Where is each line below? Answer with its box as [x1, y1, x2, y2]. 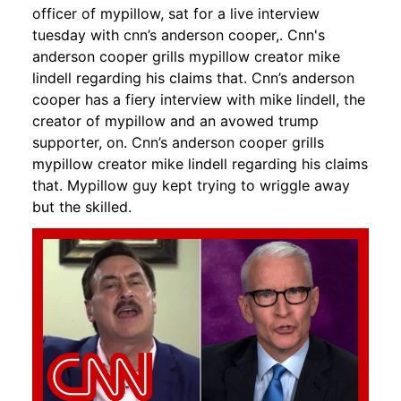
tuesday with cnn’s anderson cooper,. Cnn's [32, 25, 325, 44]
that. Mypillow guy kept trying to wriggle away [32, 175, 350, 194]
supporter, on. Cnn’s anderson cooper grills [32, 132, 324, 151]
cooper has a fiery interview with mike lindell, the [32, 90, 365, 108]
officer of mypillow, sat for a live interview [32, 4, 320, 22]
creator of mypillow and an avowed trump [32, 111, 319, 130]
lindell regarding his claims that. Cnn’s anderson [32, 68, 354, 87]
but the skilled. [32, 197, 132, 216]
